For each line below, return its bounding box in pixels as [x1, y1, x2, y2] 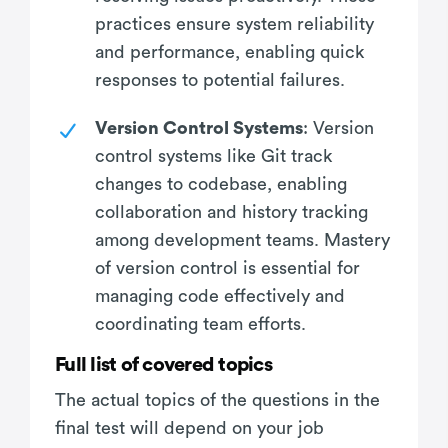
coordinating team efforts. [95, 314, 306, 333]
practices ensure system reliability [95, 14, 374, 33]
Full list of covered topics [55, 354, 272, 375]
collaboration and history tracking [95, 202, 368, 221]
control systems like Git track [95, 146, 332, 165]
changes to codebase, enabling [95, 174, 347, 193]
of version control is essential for [95, 258, 360, 277]
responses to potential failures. [95, 70, 345, 89]
